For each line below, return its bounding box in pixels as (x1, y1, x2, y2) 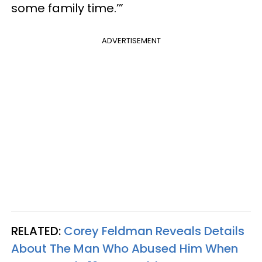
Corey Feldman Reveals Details (64, 222, 244, 239)
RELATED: (11, 222, 64, 239)
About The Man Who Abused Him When (11, 240, 238, 257)
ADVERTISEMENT (101, 35, 161, 46)
